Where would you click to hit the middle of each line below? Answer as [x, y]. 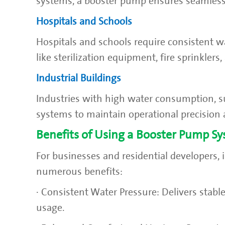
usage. [50, 208]
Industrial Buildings [79, 78]
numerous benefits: [79, 172]
